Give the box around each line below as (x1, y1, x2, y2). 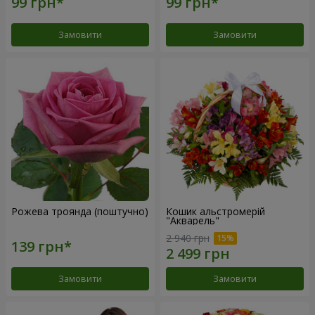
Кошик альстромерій (166, 204, 265, 218)
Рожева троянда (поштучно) (11, 204, 148, 218)
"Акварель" (166, 213, 219, 227)
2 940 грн (166, 231, 210, 245)
